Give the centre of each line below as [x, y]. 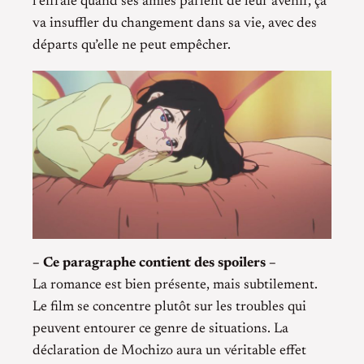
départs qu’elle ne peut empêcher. [132, 46]
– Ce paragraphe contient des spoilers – [154, 264]
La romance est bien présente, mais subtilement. [175, 286]
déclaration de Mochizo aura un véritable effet [169, 351]
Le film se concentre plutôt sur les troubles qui [169, 308]
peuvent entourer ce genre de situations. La [160, 329]
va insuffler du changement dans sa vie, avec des [175, 24]
